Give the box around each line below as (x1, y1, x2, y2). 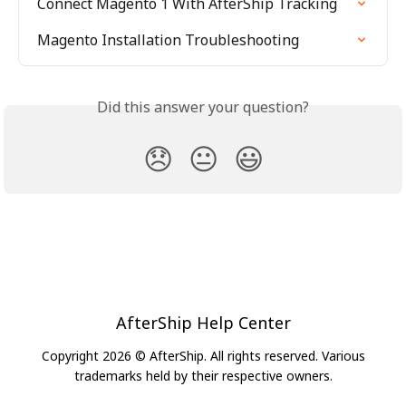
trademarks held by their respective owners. (73, 367, 333, 385)
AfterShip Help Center (115, 312, 291, 334)
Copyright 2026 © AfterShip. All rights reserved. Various (41, 347, 365, 365)
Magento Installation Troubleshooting (37, 30, 299, 51)
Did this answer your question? (97, 97, 309, 118)
